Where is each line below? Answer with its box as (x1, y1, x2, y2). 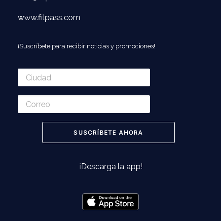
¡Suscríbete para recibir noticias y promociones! (18, 42, 155, 50)
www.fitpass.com (18, 13, 80, 22)
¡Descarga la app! (78, 162, 143, 171)
